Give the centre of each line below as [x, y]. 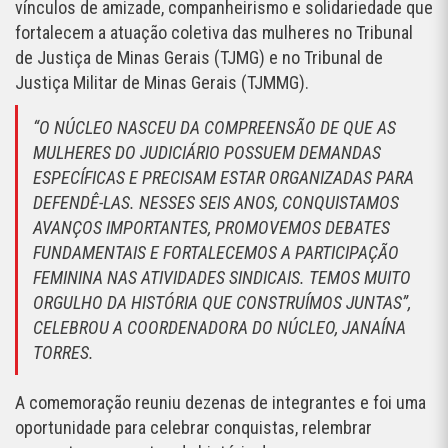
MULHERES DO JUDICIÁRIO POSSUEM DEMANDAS [207, 153]
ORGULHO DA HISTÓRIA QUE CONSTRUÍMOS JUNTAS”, [222, 303]
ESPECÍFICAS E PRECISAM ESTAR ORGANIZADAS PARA [223, 178]
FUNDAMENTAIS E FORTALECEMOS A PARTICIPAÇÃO [216, 253]
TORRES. [65, 353]
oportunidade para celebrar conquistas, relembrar [193, 428]
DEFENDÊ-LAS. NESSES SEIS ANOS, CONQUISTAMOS [216, 203]
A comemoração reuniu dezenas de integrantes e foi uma [220, 403]
